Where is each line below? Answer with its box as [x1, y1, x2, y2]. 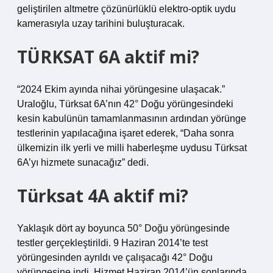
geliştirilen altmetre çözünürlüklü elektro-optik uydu [17, 4, 236, 14]
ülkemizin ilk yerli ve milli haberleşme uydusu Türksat [17, 143, 247, 153]
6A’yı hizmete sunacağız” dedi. [17, 157, 149, 168]
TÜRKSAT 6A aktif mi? [17, 45, 199, 68]
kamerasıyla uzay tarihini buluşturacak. [17, 18, 185, 29]
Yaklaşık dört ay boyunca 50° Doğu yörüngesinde [17, 223, 230, 233]
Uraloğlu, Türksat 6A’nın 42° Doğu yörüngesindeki [17, 99, 233, 109]
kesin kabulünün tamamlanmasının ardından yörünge [17, 113, 246, 124]
